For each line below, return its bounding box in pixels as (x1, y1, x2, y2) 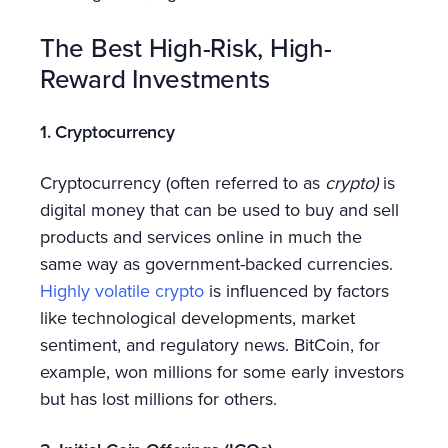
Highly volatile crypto (40, 277, 204, 303)
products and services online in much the (40, 223, 362, 249)
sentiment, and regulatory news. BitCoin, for (40, 331, 380, 357)
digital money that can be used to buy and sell (40, 196, 399, 222)
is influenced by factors (204, 277, 389, 303)
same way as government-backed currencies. (40, 250, 393, 276)
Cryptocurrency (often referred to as (40, 169, 325, 195)
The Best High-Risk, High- (40, 28, 332, 66)
